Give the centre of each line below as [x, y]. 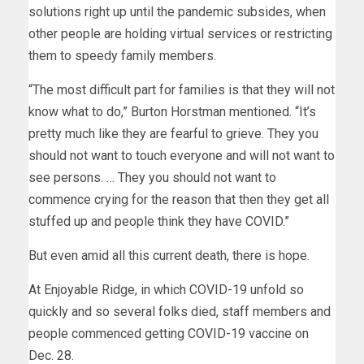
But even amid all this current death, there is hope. [169, 255]
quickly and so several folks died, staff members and [180, 311]
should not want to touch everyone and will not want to [182, 155]
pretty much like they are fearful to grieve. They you [173, 133]
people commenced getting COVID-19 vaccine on [169, 333]
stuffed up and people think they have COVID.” [159, 221]
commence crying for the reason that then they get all [179, 199]
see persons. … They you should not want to [152, 177]
